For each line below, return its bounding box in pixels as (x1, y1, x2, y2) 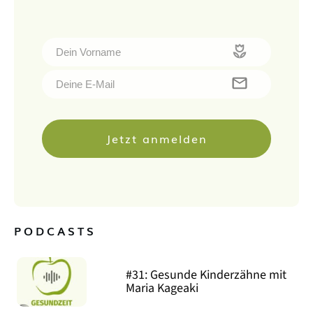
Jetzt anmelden (105, 129, 208, 147)
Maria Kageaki (126, 279, 199, 298)
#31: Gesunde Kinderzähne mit (126, 266, 287, 284)
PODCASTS (14, 221, 96, 239)
